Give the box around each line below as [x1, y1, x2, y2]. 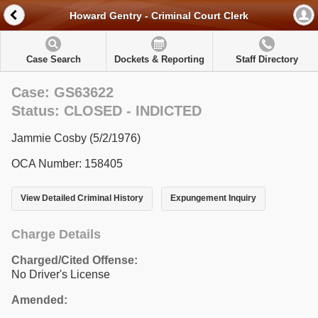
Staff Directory [235, 54, 298, 65]
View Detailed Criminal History [21, 193, 143, 204]
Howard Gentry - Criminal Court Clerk [70, 10, 248, 22]
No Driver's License [11, 268, 110, 280]
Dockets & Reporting [114, 54, 204, 65]
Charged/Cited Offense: [11, 253, 138, 266]
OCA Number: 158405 [11, 158, 123, 170]
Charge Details [11, 226, 101, 241]
